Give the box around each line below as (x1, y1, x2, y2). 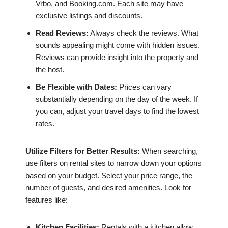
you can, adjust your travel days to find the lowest (36, 107, 199, 116)
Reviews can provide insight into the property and (36, 53, 198, 62)
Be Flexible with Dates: (36, 82, 117, 92)
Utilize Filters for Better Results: (25, 147, 140, 156)
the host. (36, 65, 64, 74)
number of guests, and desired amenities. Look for (25, 183, 191, 192)
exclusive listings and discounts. (36, 11, 142, 20)
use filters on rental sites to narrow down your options (25, 159, 202, 168)
